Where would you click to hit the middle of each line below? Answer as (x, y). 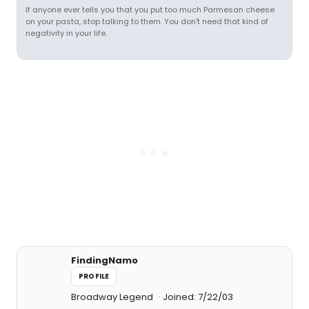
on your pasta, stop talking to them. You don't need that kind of (147, 21)
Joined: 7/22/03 (198, 297)
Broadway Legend (113, 297)
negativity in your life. (66, 33)
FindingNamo (104, 260)
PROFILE (94, 276)
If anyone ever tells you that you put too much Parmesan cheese (150, 10)
